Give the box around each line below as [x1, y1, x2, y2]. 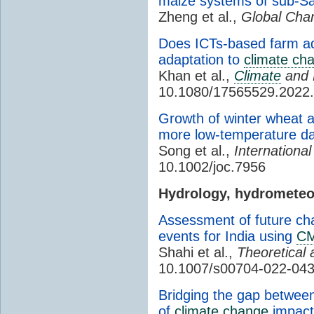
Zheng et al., [158, 8, 241, 25]
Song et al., [158, 142, 234, 158]
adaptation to [158, 51, 244, 67]
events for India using [158, 228, 296, 244]
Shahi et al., [158, 244, 237, 260]
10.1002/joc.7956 [158, 158, 266, 175]
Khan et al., [158, 67, 234, 83]
